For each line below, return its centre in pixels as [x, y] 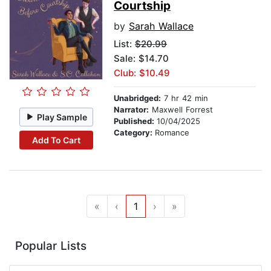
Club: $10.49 [142, 73]
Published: [135, 121]
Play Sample [62, 117]
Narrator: [131, 110]
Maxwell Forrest [181, 110]
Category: [134, 133]
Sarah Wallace [161, 26]
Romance [172, 133]
